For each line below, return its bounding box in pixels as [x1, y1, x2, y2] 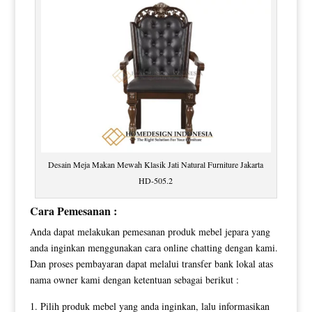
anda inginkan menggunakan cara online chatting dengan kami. [29, 240, 278, 254]
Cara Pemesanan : [29, 202, 117, 219]
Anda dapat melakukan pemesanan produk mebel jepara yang [29, 224, 270, 238]
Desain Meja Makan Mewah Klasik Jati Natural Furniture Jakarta [48, 158, 264, 170]
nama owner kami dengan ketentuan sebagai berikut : [29, 272, 239, 286]
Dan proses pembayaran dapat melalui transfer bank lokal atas [29, 256, 273, 270]
